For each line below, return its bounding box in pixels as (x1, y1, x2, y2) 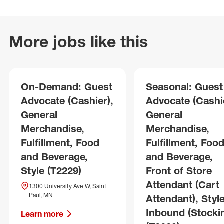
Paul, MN (29, 191, 53, 199)
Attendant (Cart (146, 178, 219, 191)
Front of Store (146, 164, 212, 177)
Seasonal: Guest (146, 80, 223, 93)
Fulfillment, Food (21, 136, 99, 149)
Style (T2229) (21, 164, 81, 177)
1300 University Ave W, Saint (29, 182, 106, 190)
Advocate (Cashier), (21, 94, 113, 107)
